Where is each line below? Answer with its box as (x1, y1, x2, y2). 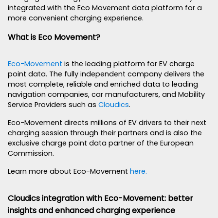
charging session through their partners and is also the (8, 127, 202, 138)
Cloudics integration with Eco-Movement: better (8, 192, 193, 204)
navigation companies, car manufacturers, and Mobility (8, 89, 205, 99)
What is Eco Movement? (8, 31, 100, 43)
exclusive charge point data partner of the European (8, 138, 194, 148)
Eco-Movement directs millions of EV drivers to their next (8, 117, 206, 127)
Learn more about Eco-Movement (8, 166, 130, 176)
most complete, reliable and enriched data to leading (8, 79, 198, 89)
